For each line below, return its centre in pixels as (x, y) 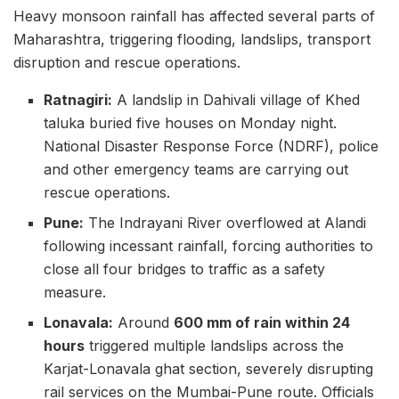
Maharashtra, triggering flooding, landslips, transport (192, 40)
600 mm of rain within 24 (262, 323)
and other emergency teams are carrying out (196, 170)
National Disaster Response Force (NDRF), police (212, 147)
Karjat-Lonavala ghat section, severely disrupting (209, 369)
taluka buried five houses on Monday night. (191, 123)
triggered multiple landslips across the (215, 346)
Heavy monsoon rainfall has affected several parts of (194, 16)
